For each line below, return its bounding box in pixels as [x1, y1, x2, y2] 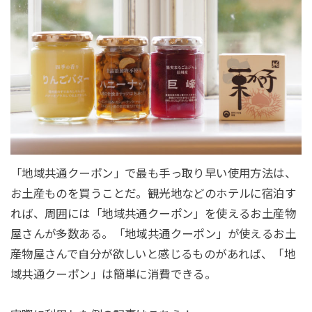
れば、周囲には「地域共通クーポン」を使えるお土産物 [10, 208, 297, 221]
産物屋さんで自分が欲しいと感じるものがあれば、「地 [10, 248, 296, 261]
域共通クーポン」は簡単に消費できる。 [10, 268, 217, 281]
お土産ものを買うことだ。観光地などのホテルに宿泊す [10, 187, 297, 201]
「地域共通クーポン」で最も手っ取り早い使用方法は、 [10, 167, 297, 180]
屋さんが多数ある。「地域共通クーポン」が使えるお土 [10, 228, 297, 241]
